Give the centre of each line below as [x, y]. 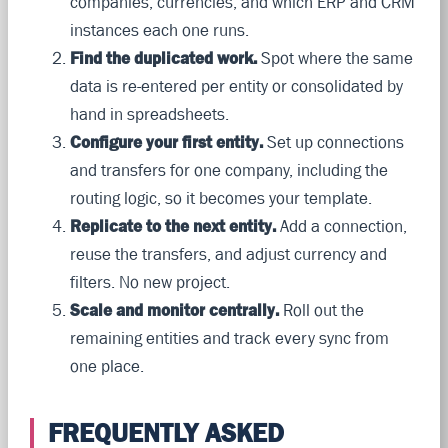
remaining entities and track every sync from [229, 337]
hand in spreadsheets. [149, 113]
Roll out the [321, 309]
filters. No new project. [149, 281]
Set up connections [333, 141]
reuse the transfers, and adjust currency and [228, 253]
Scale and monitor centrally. [174, 309]
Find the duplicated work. [163, 57]
